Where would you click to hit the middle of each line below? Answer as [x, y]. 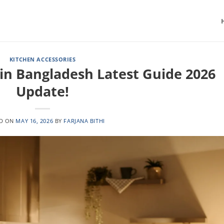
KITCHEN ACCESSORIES [42, 59]
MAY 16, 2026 [34, 120]
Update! [43, 91]
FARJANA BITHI [84, 120]
